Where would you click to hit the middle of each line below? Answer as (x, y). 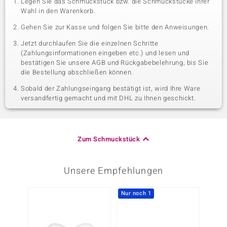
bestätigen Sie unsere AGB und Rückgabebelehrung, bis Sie (115, 63)
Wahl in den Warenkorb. (58, 11)
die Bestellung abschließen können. (77, 72)
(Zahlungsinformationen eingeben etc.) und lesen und (105, 53)
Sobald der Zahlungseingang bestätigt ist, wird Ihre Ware (111, 88)
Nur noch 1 (136, 193)
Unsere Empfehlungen (113, 171)
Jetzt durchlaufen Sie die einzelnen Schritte (90, 43)
